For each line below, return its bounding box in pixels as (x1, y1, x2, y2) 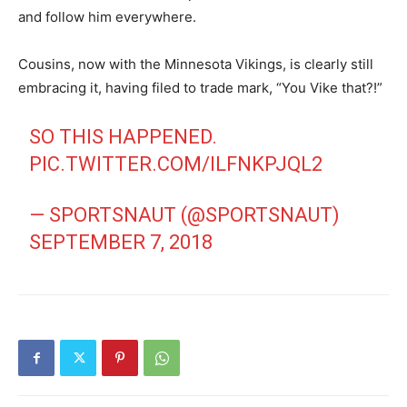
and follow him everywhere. (18, 8, 196, 26)
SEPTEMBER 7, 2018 (29, 231, 213, 254)
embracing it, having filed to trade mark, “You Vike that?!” (18, 79, 382, 97)
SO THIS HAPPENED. (29, 125, 218, 149)
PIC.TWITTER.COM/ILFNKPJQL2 (29, 153, 323, 176)
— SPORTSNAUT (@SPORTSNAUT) (29, 203, 341, 227)
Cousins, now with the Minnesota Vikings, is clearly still (18, 55, 373, 74)
